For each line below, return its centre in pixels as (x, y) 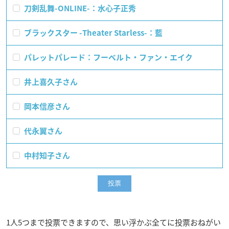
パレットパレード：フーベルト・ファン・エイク (107, 57)
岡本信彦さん (46, 106)
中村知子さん (46, 155)
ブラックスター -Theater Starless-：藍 (92, 33)
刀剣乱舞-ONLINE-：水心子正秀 (79, 8)
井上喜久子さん (50, 82)
